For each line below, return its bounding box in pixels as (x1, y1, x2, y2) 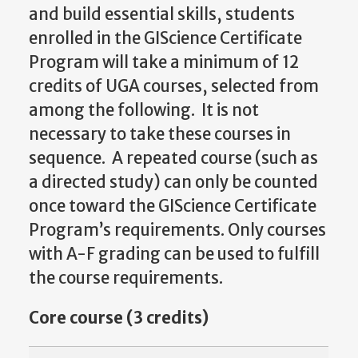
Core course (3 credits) (29, 307, 209, 328)
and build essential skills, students (29, 3, 295, 25)
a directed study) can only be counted (29, 171, 318, 193)
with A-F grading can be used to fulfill (29, 243, 320, 265)
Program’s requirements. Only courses (29, 219, 326, 241)
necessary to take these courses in (29, 123, 291, 145)
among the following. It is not (29, 99, 259, 121)
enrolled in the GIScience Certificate (29, 27, 302, 49)
